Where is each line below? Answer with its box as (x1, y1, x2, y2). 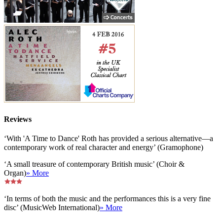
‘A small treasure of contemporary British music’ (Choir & (4, 160, 184, 169)
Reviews (4, 115, 32, 124)
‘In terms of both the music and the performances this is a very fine (4, 194, 211, 203)
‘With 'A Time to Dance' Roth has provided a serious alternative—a (4, 134, 213, 143)
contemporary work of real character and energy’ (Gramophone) (4, 143, 203, 152)
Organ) (4, 169, 26, 178)
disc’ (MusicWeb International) (4, 203, 100, 212)
